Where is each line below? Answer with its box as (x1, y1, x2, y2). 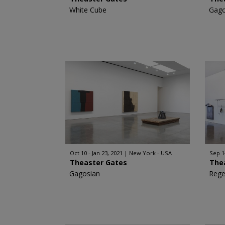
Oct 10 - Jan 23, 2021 (69, 149, 123, 157)
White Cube (69, 5, 106, 15)
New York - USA (129, 149, 172, 157)
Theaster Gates (69, 158, 127, 167)
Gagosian (69, 169, 100, 178)
